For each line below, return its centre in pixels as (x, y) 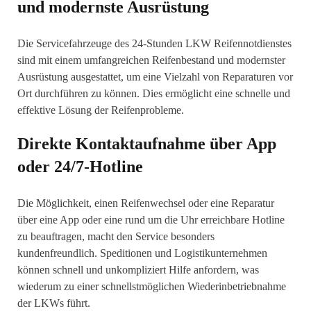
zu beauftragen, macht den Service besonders (116, 236)
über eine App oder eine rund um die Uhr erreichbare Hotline (151, 220)
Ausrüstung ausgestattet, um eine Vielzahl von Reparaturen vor (155, 77)
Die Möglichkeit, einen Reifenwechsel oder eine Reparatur (146, 203)
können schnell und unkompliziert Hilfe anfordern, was (138, 270)
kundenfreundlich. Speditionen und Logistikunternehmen (142, 253)
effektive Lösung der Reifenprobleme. (101, 110)
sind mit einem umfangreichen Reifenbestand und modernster (151, 60)
